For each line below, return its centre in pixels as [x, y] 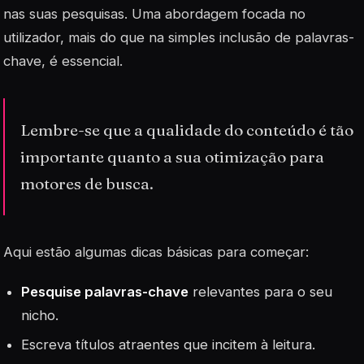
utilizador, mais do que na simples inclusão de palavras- [179, 38]
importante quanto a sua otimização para [173, 156]
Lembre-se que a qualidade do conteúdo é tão [187, 130]
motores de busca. [87, 183]
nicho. [40, 316]
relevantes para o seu [261, 292]
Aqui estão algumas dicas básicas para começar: [156, 252]
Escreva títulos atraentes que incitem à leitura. [169, 345]
